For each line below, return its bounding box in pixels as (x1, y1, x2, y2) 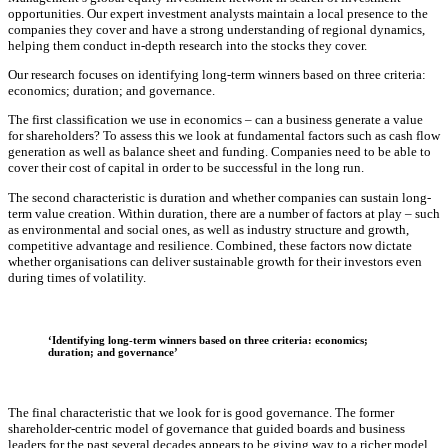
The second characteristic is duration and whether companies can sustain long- (8, 189, 431, 205)
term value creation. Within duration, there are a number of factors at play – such (8, 205, 440, 221)
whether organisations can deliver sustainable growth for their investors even (8, 253, 422, 269)
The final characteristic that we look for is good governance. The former (8, 405, 394, 421)
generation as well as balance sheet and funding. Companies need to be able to (8, 144, 431, 160)
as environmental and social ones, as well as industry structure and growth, (8, 221, 409, 237)
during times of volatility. (8, 269, 146, 285)
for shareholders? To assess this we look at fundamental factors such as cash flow (8, 128, 440, 144)
